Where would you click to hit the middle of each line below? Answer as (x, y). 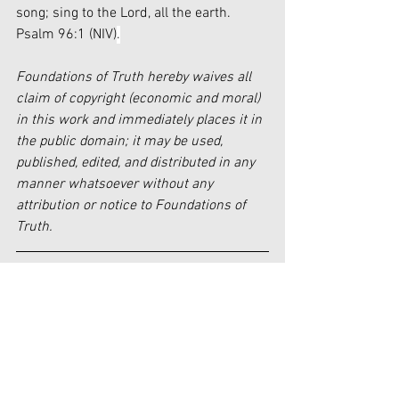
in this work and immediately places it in (141, 121)
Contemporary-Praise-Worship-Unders (134, 360)
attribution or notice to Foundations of (133, 206)
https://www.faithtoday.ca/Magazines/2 (139, 318)
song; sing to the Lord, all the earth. (125, 14)
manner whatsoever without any (116, 185)
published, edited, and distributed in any (137, 163)
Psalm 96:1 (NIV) (66, 35)
